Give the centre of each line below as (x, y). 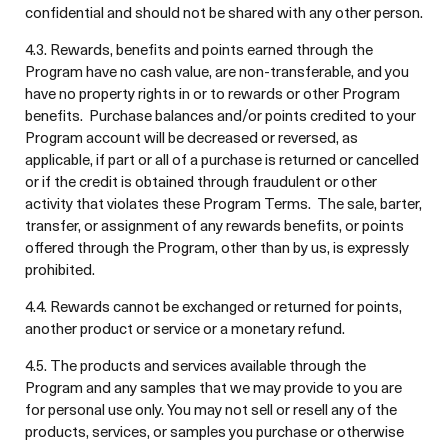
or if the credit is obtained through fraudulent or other (201, 181)
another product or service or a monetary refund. (185, 328)
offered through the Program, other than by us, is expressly (217, 247)
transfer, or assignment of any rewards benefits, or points (214, 225)
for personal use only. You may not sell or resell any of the (211, 409)
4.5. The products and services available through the (195, 365)
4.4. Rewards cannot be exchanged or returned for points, (213, 306)
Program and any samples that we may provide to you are (213, 387)
